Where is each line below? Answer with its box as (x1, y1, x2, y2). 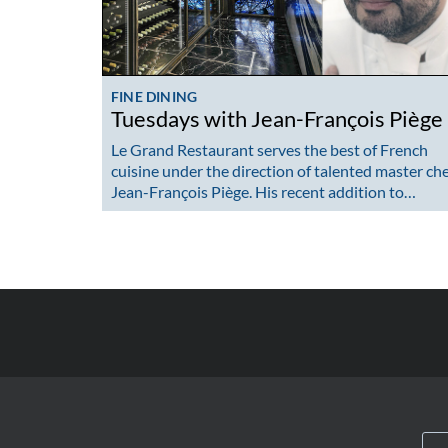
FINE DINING (111, 87, 198, 105)
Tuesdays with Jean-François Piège (111, 105, 443, 132)
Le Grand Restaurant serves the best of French (111, 140, 428, 160)
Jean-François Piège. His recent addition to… (111, 182, 416, 202)
